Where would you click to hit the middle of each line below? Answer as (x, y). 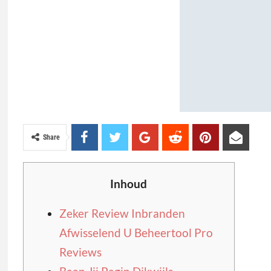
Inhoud (129, 183)
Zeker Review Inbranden (122, 213)
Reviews (80, 252)
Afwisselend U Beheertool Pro (136, 232)
